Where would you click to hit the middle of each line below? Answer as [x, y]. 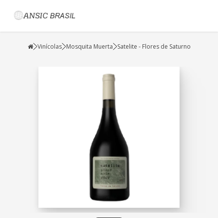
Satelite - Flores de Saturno [154, 46]
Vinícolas [49, 46]
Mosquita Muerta [89, 46]
